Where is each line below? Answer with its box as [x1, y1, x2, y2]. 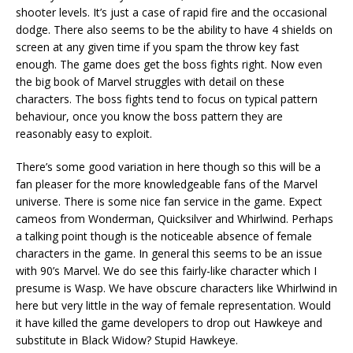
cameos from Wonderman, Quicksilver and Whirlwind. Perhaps [16, 210, 333, 226]
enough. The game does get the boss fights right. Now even [16, 56, 322, 72]
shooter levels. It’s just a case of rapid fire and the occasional [16, 4, 327, 20]
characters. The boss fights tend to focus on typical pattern [16, 91, 318, 106]
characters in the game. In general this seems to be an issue [16, 245, 322, 261]
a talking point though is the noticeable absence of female [16, 228, 312, 243]
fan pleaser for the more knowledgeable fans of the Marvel [16, 176, 318, 191]
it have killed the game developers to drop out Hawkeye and [16, 314, 322, 330]
